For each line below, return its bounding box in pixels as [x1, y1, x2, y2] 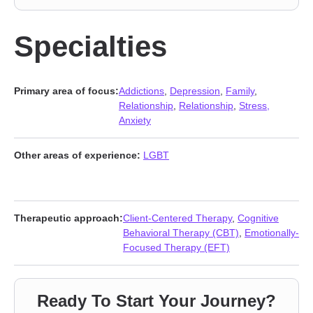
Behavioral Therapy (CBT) [123, 227, 239, 238]
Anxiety [119, 115, 151, 126]
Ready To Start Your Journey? [37, 291, 276, 310]
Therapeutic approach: [14, 212, 123, 224]
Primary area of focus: [14, 85, 119, 96]
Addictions [119, 85, 164, 96]
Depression [170, 85, 220, 96]
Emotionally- [245, 227, 299, 238]
